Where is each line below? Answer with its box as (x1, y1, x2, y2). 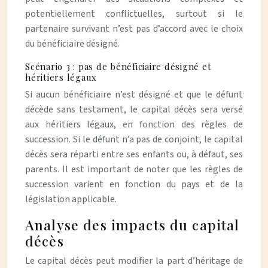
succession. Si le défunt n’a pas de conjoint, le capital (25, 133, 243, 146)
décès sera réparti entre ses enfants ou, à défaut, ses (25, 148, 243, 161)
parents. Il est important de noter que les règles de (25, 163, 243, 176)
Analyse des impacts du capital (25, 215, 240, 234)
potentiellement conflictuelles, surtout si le (25, 7, 243, 20)
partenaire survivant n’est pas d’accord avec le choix (25, 22, 243, 35)
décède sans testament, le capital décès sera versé (25, 103, 243, 116)
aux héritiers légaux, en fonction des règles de (25, 118, 243, 131)
